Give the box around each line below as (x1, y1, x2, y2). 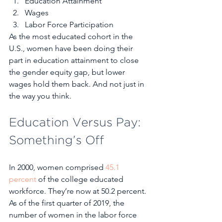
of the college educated (36, 174, 125, 184)
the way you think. (9, 91, 73, 101)
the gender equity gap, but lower (9, 67, 127, 77)
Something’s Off (9, 135, 104, 146)
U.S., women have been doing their (9, 44, 135, 53)
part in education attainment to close (9, 55, 141, 65)
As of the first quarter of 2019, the (9, 198, 126, 208)
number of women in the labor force (9, 210, 139, 220)
